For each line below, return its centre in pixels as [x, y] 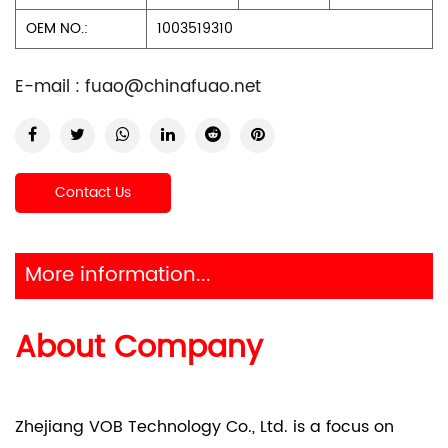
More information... [118, 275]
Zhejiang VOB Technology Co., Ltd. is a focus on [204, 427]
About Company [139, 348]
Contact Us [93, 192]
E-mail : [50, 87]
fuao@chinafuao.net [173, 87]
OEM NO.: [57, 28]
